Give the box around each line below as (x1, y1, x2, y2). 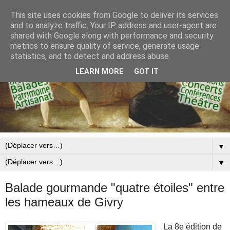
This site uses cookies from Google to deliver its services (10, 10, 218, 20)
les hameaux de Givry (5, 195, 123, 209)
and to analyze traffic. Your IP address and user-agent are (10, 21, 217, 30)
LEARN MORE (75, 67, 124, 76)
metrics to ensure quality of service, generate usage (10, 41, 199, 51)
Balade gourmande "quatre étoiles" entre (5, 181, 224, 195)
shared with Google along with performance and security (10, 31, 214, 41)
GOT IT (134, 67, 159, 76)
